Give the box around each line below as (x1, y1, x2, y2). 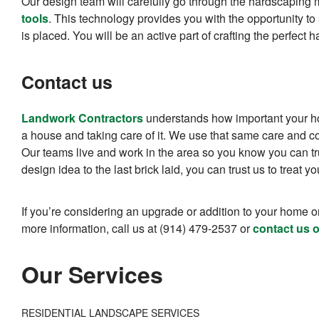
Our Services (21, 258, 163, 291)
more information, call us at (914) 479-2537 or (21, 220, 253, 237)
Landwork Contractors (21, 110, 143, 127)
